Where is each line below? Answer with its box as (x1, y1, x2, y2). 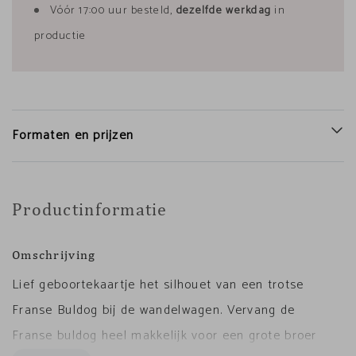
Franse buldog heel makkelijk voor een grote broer (12, 325, 317, 346)
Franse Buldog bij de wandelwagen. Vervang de (12, 300, 296, 321)
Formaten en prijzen (12, 125, 134, 146)
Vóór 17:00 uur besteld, (50, 2, 176, 20)
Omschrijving (12, 247, 96, 262)
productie (34, 27, 87, 45)
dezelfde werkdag (176, 2, 272, 20)
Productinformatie (12, 199, 168, 219)
